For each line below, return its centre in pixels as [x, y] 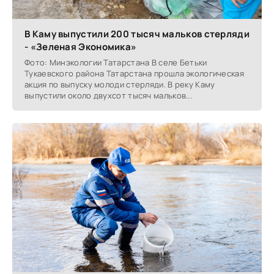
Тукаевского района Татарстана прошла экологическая [134, 73]
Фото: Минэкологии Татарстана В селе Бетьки [116, 62]
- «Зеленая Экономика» [81, 46]
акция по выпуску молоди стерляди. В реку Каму [120, 84]
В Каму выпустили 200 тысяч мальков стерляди [137, 34]
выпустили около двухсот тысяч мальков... [108, 95]
